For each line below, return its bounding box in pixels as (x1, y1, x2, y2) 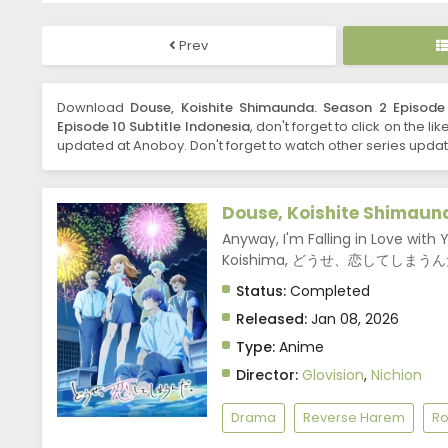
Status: (236, 281, 286, 302)
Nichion (371, 365, 422, 386)
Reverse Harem (303, 408, 405, 428)
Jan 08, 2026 (307, 309, 399, 330)
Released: (236, 309, 307, 330)
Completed (286, 281, 370, 302)
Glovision (302, 365, 364, 386)
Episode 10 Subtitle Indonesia (57, 117, 250, 137)
